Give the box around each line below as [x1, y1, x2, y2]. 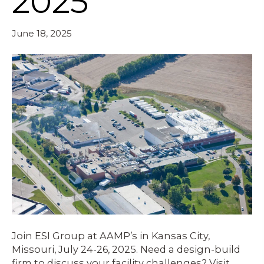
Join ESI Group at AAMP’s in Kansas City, [12, 230, 210, 242]
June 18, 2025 [12, 28, 72, 39]
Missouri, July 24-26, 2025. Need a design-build [12, 243, 240, 256]
